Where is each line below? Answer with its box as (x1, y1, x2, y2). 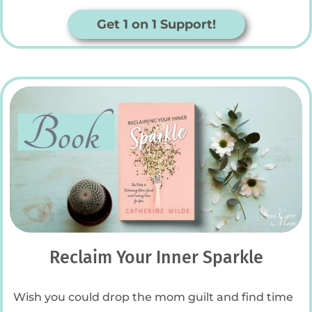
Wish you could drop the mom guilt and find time (13, 289, 293, 304)
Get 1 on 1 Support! (96, 16, 216, 32)
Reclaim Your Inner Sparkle (49, 247, 263, 268)
